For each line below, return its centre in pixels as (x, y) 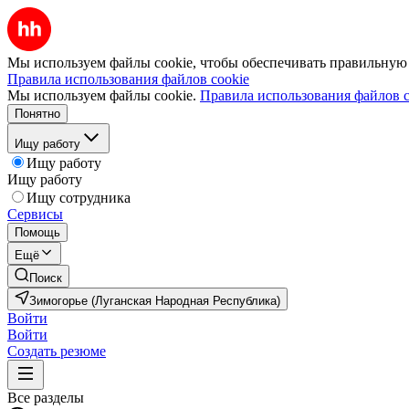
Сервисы (35, 214)
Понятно (37, 114)
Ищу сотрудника (79, 198)
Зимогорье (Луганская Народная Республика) (155, 301)
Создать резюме (57, 351)
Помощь (37, 232)
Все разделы (46, 398)
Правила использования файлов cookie (128, 79)
